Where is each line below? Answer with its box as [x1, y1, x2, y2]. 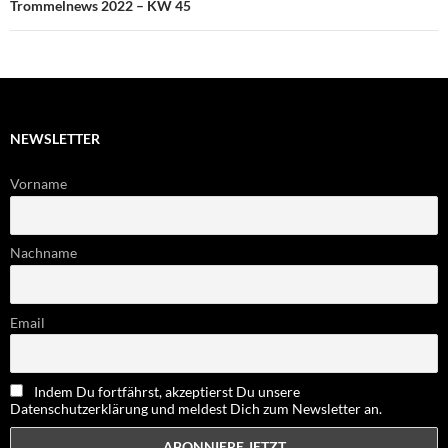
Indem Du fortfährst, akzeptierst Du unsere [34, 382, 300, 400]
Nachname [10, 244, 77, 262]
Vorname [10, 175, 67, 193]
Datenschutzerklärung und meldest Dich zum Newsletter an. [10, 399, 382, 417]
